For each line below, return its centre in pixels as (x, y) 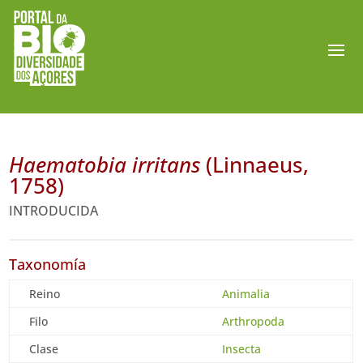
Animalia (246, 294)
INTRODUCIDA (54, 211)
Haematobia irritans (105, 164)
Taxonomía (48, 264)
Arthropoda (254, 321)
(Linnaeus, (255, 164)
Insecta (242, 349)
